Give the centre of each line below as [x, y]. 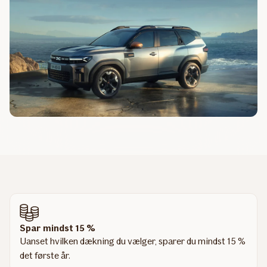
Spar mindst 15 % [58, 228]
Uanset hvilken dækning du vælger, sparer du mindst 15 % [133, 241]
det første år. [45, 255]
